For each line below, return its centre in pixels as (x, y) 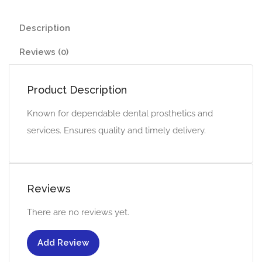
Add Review (63, 243)
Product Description (77, 90)
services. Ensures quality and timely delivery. (116, 130)
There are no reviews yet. (78, 212)
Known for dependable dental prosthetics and (120, 113)
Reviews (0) (44, 52)
